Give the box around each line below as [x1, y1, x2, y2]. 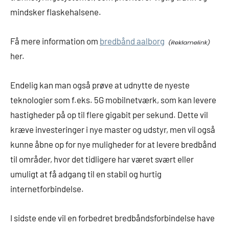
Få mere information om [10, 36, 100, 47]
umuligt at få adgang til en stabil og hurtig [10, 169, 162, 179]
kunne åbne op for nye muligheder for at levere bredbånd [10, 139, 216, 150]
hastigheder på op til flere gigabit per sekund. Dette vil [10, 109, 208, 120]
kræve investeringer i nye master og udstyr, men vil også [10, 124, 215, 135]
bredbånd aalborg [100, 36, 165, 47]
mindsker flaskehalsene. [10, 7, 101, 17]
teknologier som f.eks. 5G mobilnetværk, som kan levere [10, 95, 216, 105]
